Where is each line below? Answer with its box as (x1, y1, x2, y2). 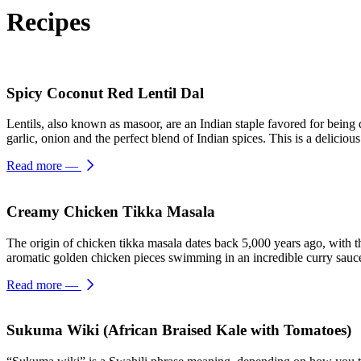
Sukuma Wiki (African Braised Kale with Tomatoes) (6, 322, 351, 339)
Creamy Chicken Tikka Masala (6, 203, 215, 221)
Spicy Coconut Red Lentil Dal (6, 84, 204, 102)
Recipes (6, 7, 90, 37)
